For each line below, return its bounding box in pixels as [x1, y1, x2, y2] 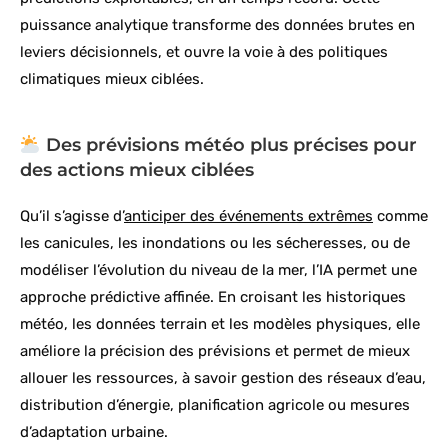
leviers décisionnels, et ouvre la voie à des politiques [20, 43, 388, 62]
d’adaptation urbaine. [20, 423, 168, 442]
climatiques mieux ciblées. [20, 70, 204, 89]
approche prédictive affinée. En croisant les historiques [20, 288, 406, 307]
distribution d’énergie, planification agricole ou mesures [20, 396, 410, 415]
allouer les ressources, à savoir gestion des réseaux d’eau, [20, 369, 426, 388]
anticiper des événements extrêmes [124, 207, 373, 226]
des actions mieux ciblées [20, 159, 254, 182]
